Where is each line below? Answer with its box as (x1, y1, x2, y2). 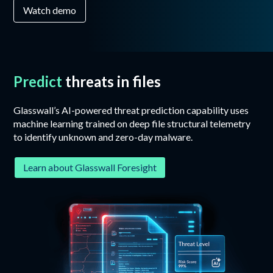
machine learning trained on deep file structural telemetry (13, 117, 251, 129)
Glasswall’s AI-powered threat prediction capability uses (13, 104, 249, 116)
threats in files (62, 72, 161, 90)
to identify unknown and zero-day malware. (13, 130, 193, 143)
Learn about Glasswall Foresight (23, 161, 157, 174)
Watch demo (23, 4, 77, 16)
